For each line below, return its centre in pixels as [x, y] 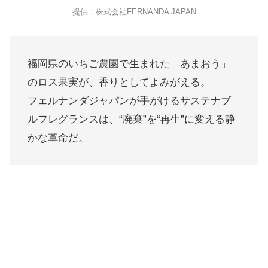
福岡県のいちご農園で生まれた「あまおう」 [129, 64]
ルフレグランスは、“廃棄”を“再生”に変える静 [131, 119]
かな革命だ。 [58, 138]
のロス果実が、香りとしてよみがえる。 [119, 82]
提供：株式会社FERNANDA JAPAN [134, 12]
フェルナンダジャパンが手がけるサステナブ [129, 101]
